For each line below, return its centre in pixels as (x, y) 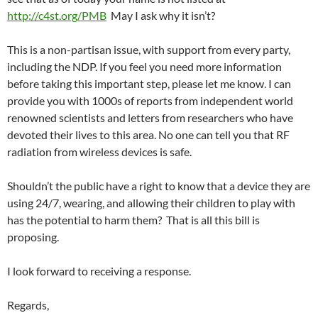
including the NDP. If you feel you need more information (144, 66)
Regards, (28, 305)
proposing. (33, 237)
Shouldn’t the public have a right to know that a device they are (159, 186)
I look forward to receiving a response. (99, 271)
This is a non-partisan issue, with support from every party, (149, 49)
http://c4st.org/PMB (57, 15)
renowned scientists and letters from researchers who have (150, 117)
